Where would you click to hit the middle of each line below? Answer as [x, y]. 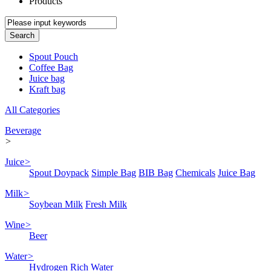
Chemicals [195, 173]
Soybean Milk [56, 204]
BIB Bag [156, 173]
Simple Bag [114, 173]
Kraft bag [47, 90]
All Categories [32, 110]
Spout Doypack [59, 173]
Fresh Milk [106, 204]
